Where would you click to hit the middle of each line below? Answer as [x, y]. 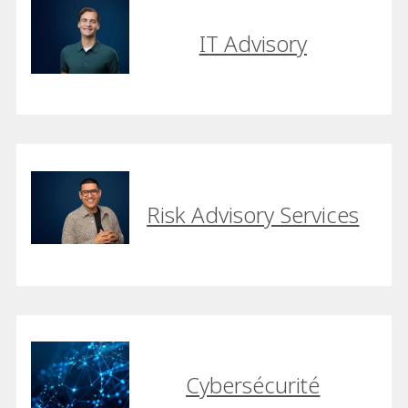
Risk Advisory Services [253, 214]
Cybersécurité [253, 385]
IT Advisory [253, 44]
